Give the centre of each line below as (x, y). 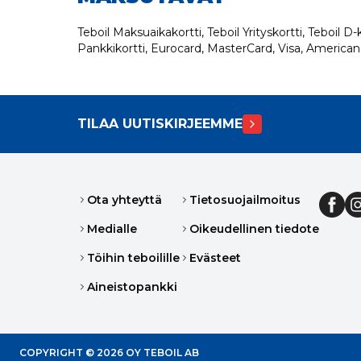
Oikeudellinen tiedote (254, 229)
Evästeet (215, 258)
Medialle (112, 229)
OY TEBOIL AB (161, 353)
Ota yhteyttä (124, 200)
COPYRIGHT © (58, 353)
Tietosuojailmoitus (245, 200)
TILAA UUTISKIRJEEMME (160, 124)
